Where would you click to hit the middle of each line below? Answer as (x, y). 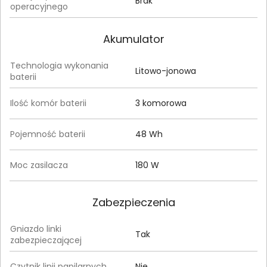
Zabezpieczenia (133, 202)
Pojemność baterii (48, 134)
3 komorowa (161, 103)
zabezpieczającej (46, 240)
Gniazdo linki (36, 229)
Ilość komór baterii (48, 103)
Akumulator (133, 39)
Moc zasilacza (39, 165)
